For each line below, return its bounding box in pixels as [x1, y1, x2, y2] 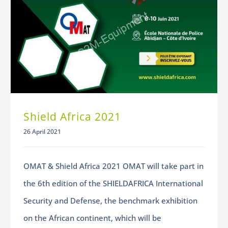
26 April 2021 [23, 127, 61, 136]
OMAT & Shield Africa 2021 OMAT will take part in [23, 160, 204, 171]
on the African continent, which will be [23, 212, 161, 223]
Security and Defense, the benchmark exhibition [23, 195, 197, 206]
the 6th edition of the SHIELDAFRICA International [23, 178, 203, 188]
